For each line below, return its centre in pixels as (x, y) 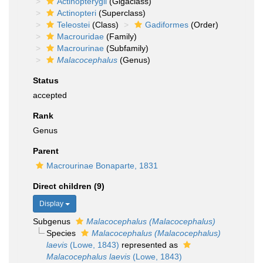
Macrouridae (80, 36)
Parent (46, 151)
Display (52, 204)
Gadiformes (167, 25)
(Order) (203, 25)
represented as (149, 245)
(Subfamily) (126, 48)
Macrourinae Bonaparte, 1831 (102, 166)
